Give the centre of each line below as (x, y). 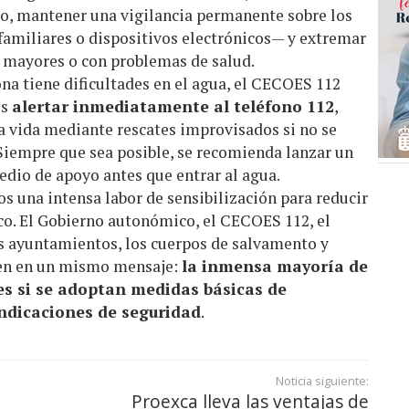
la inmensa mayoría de (275, 266)
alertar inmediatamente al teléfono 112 (173, 106)
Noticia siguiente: (322, 380)
